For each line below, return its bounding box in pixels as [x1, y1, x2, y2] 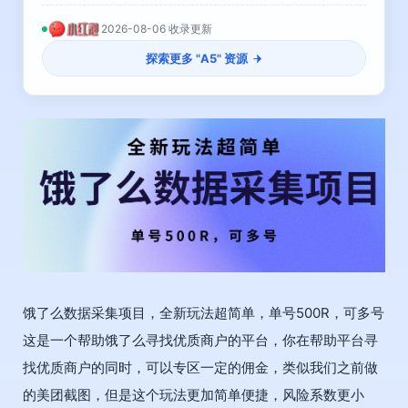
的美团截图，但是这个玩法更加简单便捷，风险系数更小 [23, 386, 364, 404]
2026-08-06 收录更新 [101, 22, 212, 36]
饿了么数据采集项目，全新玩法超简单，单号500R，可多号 [23, 304, 384, 322]
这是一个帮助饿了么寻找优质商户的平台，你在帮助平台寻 [23, 331, 378, 350]
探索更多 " [145, 51, 200, 66]
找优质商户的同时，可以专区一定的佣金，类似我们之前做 [23, 359, 378, 377]
